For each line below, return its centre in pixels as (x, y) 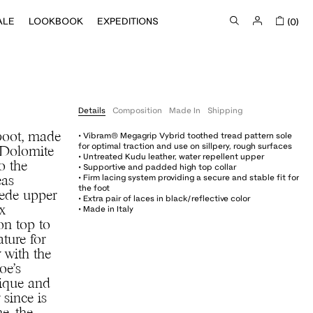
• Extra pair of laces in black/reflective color (164, 198)
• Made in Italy (106, 209)
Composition (137, 110)
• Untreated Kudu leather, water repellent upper (171, 156)
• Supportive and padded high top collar (157, 167)
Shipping (225, 110)
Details (92, 110)
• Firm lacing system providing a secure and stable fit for (189, 177)
